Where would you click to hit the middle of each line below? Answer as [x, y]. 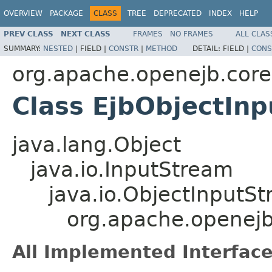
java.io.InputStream [132, 169]
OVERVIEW [23, 13]
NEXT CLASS [86, 34]
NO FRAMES [192, 34]
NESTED [58, 48]
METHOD [161, 48]
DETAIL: [208, 48]
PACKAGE [66, 13]
